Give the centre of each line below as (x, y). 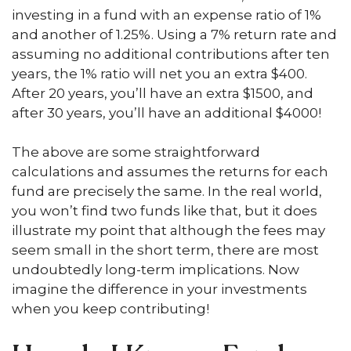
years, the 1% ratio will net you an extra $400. (159, 73)
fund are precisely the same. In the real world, (167, 191)
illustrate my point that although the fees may (168, 230)
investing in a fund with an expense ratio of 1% (166, 14)
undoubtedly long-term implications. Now (156, 270)
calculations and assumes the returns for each (170, 172)
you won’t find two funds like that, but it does (165, 211)
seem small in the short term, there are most (165, 250)
